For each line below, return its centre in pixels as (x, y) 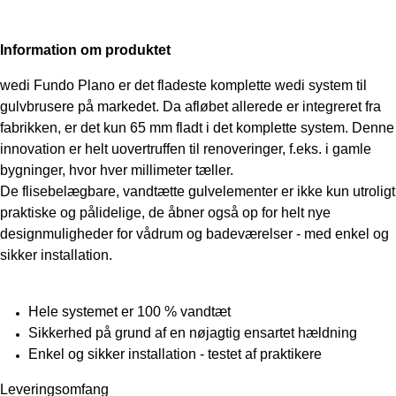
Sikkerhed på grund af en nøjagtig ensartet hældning (193, 333)
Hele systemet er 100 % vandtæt (129, 312)
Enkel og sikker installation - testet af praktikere (175, 354)
